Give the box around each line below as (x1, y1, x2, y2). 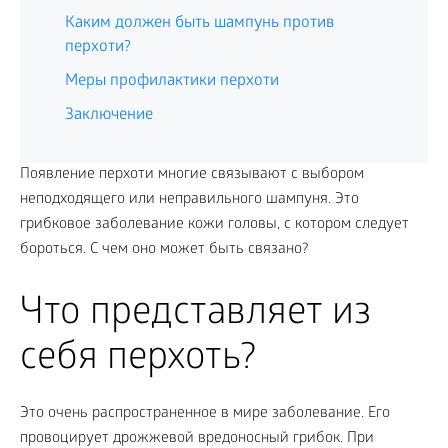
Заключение (65, 106, 153, 125)
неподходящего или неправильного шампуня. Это (20, 191, 359, 209)
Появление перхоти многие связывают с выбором (20, 166, 364, 184)
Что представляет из (20, 293, 371, 338)
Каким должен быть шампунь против (65, 14, 334, 33)
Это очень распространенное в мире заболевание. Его (20, 405, 390, 423)
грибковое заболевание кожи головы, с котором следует (20, 216, 409, 234)
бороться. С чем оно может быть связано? (20, 241, 308, 259)
